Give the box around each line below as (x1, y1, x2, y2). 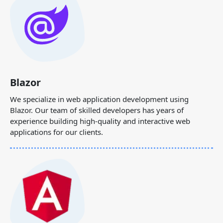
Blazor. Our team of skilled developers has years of (10, 105, 184, 115)
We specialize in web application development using (10, 94, 189, 104)
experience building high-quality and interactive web (10, 115, 190, 126)
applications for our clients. (10, 126, 103, 137)
